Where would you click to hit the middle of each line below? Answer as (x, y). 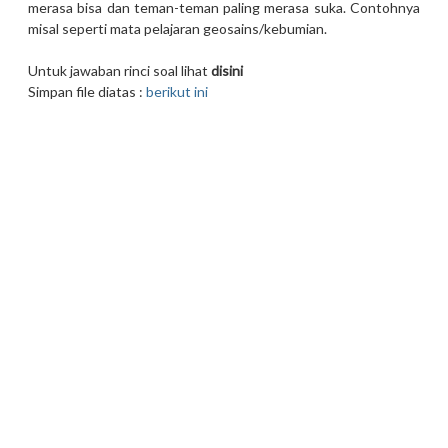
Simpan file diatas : (87, 92)
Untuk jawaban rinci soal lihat (119, 71)
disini (227, 71)
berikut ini (177, 92)
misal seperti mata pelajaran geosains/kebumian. (177, 29)
